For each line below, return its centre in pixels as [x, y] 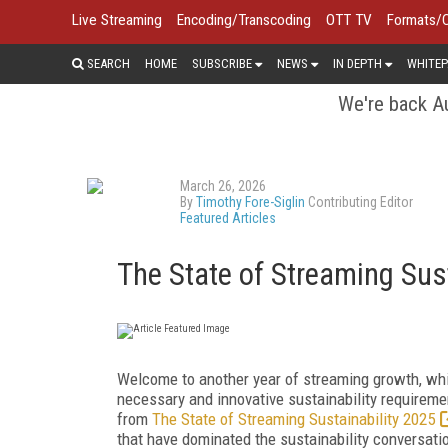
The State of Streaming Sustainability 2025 [293, 418]
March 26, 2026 [223, 185]
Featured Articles [228, 217]
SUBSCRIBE [222, 63]
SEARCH [107, 63]
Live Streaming [117, 20]
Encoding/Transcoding [244, 20]
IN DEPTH [357, 63]
